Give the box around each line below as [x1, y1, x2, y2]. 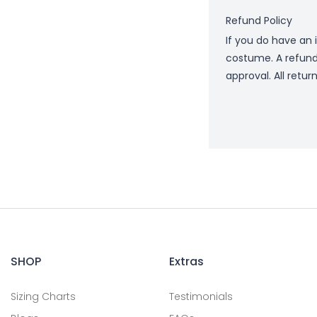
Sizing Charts [11, 289, 76, 304]
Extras [169, 253, 204, 270]
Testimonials [169, 289, 233, 304]
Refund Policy [226, 13, 292, 28]
